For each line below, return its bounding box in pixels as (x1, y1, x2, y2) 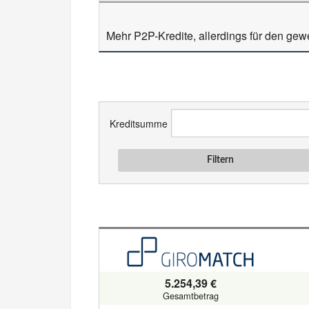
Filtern (207, 155, 235, 165)
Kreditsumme (110, 116, 168, 130)
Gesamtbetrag (162, 288, 219, 302)
